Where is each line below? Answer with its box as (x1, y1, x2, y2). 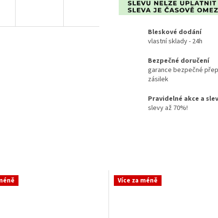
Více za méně (118, 176, 158, 185)
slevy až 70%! (148, 103, 188, 113)
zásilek (148, 74, 168, 85)
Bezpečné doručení (148, 56, 209, 66)
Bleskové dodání (148, 27, 201, 37)
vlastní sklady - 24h (148, 36, 202, 47)
